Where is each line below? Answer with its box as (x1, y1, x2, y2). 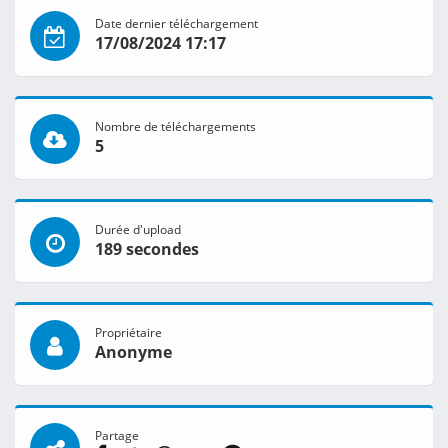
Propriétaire (95, 324, 162, 341)
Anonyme (95, 341, 172, 364)
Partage (95, 427, 139, 444)
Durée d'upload (95, 221, 181, 238)
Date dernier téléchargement (95, 15, 258, 32)
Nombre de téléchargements (95, 118, 256, 135)
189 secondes (95, 238, 199, 261)
